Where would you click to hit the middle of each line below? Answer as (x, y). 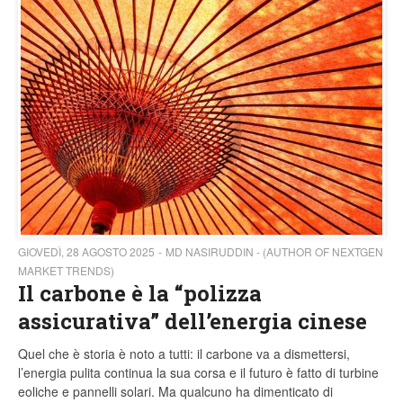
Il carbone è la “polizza (140, 294)
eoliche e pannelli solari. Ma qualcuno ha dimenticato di (175, 392)
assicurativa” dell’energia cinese (193, 322)
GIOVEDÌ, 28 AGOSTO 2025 (86, 252)
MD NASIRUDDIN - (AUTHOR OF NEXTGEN (274, 252)
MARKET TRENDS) (66, 271)
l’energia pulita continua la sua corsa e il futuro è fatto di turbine (198, 373)
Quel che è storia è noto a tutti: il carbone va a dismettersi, (184, 354)
